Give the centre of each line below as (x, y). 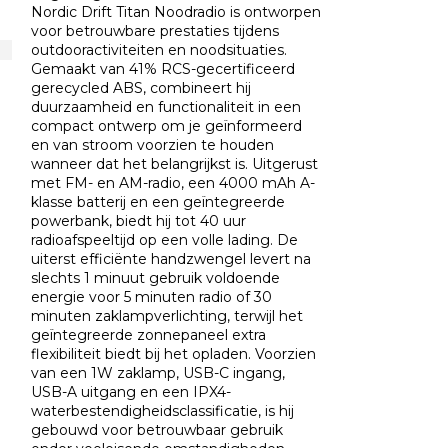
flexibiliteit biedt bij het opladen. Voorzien (174, 354)
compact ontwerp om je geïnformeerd (167, 126)
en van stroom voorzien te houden (153, 145)
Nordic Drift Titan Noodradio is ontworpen (176, 12)
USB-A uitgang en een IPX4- (131, 392)
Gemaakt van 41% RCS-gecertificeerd (163, 69)
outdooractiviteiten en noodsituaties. (159, 50)
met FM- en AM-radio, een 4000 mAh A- (173, 183)
